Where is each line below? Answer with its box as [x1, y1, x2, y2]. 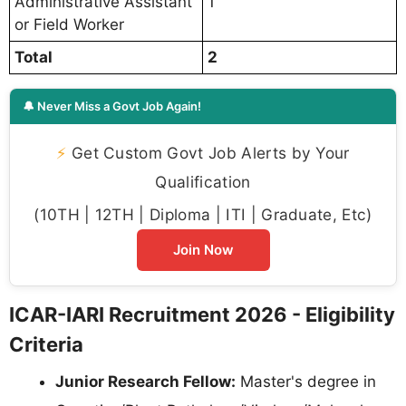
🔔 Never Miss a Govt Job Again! [23, 98, 201, 113]
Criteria [9, 332, 83, 356]
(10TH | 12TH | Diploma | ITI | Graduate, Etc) [34, 204, 372, 224]
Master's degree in [236, 372, 376, 391]
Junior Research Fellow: [55, 372, 236, 391]
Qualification [155, 171, 251, 191]
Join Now [172, 240, 234, 258]
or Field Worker [14, 14, 124, 34]
